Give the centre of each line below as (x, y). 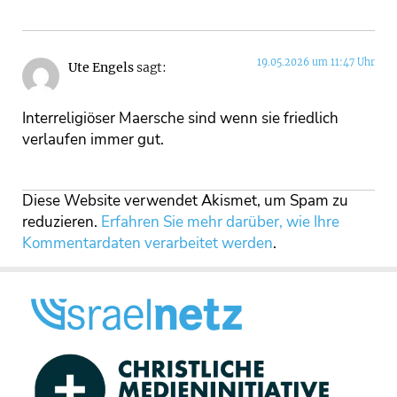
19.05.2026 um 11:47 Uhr (316, 62)
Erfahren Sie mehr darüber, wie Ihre (220, 222)
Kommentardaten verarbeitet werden (148, 243)
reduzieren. (62, 222)
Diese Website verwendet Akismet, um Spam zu (185, 200)
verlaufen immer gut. (93, 139)
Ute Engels (101, 68)
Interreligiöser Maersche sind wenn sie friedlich (180, 118)
